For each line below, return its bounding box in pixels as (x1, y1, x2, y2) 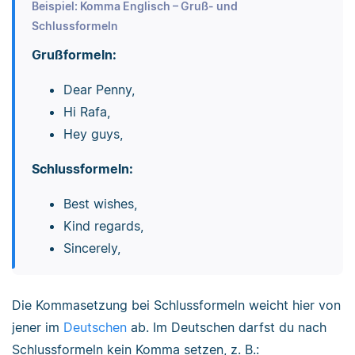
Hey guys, (63, 125, 123, 142)
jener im (12, 319, 63, 336)
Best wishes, (63, 195, 137, 212)
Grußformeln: (31, 46, 116, 63)
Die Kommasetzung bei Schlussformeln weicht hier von (12, 297, 341, 314)
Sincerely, (63, 239, 120, 256)
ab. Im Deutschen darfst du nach (127, 319, 326, 336)
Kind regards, (63, 217, 143, 234)
